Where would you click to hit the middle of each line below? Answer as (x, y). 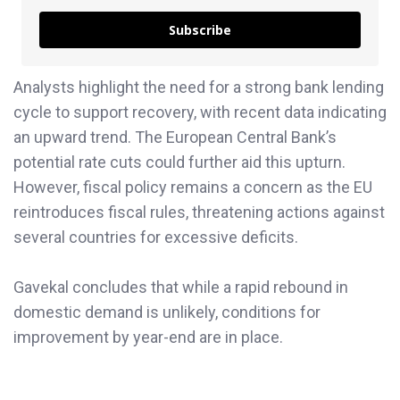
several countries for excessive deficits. (156, 237)
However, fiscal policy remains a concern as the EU (193, 187)
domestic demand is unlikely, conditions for (167, 312)
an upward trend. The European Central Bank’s (175, 137)
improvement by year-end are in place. (148, 337)
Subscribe (200, 29)
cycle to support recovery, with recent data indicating (200, 112)
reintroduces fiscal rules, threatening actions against (199, 212)
